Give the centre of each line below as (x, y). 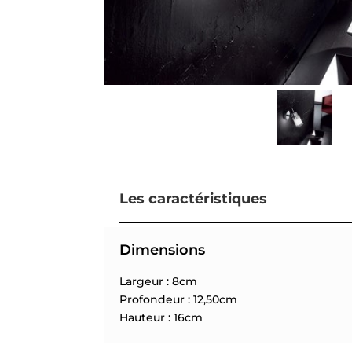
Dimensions (162, 249)
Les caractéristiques (193, 198)
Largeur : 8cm (158, 281)
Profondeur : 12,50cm (178, 299)
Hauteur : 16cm (161, 317)
